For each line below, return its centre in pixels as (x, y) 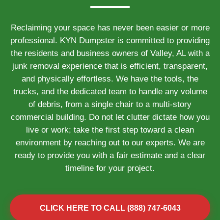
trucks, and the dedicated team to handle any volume (110, 92)
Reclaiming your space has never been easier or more (110, 28)
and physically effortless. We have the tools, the (110, 79)
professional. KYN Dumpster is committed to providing (110, 41)
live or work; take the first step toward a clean (110, 130)
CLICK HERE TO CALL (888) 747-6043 (110, 208)
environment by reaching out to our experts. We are (110, 143)
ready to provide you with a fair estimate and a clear (110, 155)
